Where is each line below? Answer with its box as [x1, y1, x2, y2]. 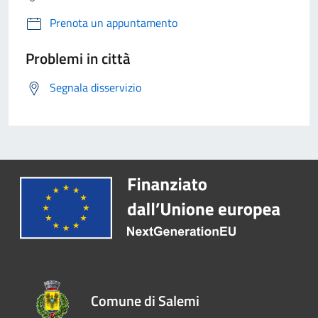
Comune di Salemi [91, 290, 200, 312]
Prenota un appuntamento [50, 13, 177, 31]
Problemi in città [26, 46, 131, 70]
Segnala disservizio [50, 78, 141, 96]
